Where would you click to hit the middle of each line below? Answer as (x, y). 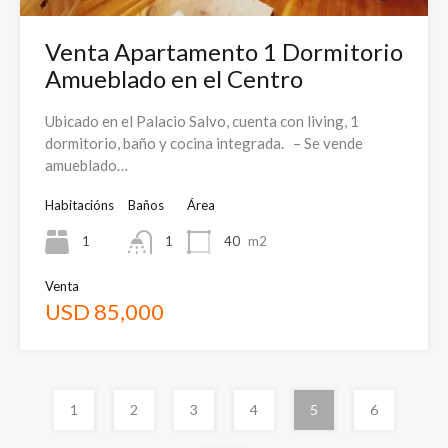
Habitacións (79, 204)
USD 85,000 (104, 311)
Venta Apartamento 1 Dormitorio (224, 51)
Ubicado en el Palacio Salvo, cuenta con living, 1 (202, 120)
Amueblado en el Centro (174, 78)
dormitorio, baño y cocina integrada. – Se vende (204, 142)
